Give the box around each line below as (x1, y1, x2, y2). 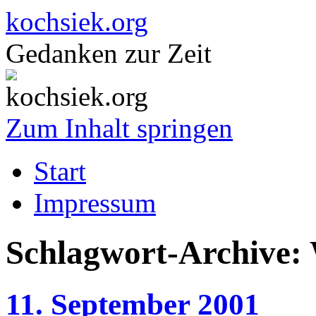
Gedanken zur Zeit (6, 38, 212, 68)
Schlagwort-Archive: (6, 234, 310, 272)
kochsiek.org (6, 6, 148, 37)
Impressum (34, 188, 156, 218)
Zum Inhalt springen (6, 113, 233, 143)
